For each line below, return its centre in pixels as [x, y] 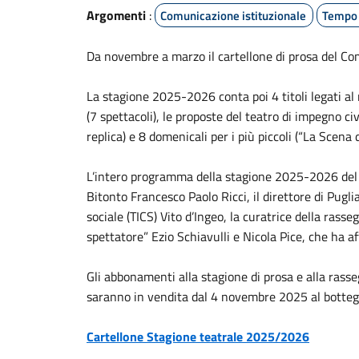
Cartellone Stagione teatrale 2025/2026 [198, 337]
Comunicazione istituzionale [233, 16]
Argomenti [116, 15]
